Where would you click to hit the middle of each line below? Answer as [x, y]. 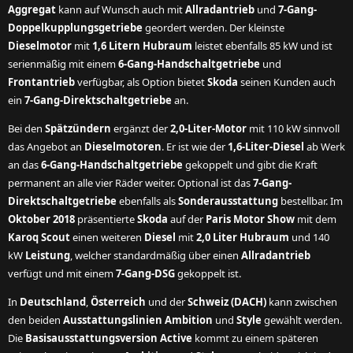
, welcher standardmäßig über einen [156, 255]
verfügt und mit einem [62, 273]
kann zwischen [302, 302]
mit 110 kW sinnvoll [293, 128]
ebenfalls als [147, 201]
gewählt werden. [302, 320]
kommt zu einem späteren [255, 338]
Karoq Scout [39, 237]
